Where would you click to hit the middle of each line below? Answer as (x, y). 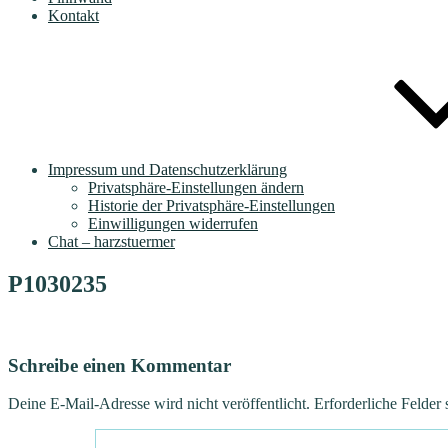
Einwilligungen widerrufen (173, 223)
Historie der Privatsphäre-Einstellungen (211, 205)
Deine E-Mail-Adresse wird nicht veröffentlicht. (159, 404)
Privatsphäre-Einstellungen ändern (196, 187)
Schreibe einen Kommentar (119, 365)
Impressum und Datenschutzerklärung (167, 169)
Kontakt (73, 15)
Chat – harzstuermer (111, 241)
